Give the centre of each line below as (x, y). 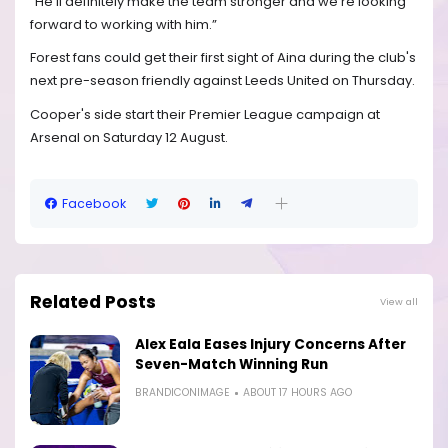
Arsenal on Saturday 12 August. (129, 137)
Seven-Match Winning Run (231, 365)
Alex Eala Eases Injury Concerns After (270, 345)
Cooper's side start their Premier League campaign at (205, 114)
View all (399, 302)
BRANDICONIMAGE (182, 393)
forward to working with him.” (123, 24)
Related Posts (93, 302)
